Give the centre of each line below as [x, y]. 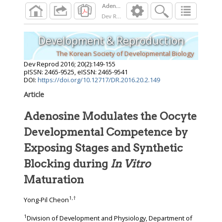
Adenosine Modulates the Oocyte [110, 116]
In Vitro [131, 164]
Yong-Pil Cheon [46, 200]
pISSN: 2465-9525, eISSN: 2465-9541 [76, 72]
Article [34, 95]
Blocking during [67, 164]
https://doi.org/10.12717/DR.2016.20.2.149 [99, 80]
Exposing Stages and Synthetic [103, 148]
